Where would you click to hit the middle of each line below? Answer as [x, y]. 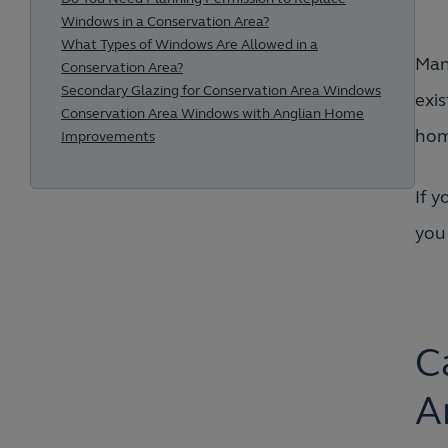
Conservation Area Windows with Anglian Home [212, 113]
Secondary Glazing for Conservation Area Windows [221, 90]
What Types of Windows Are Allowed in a [189, 44]
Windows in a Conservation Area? [165, 21]
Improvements [108, 136]
